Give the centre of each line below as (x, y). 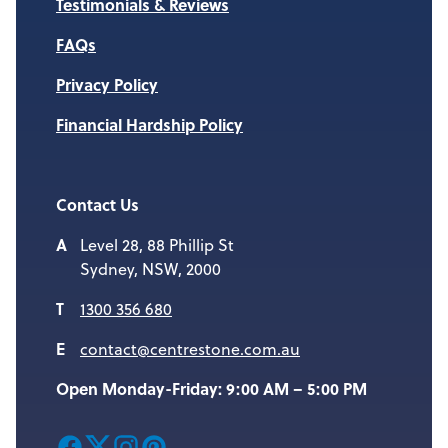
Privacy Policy (107, 84)
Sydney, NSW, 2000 (150, 269)
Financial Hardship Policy (149, 124)
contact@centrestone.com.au (190, 349)
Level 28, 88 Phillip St (157, 245)
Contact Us (97, 204)
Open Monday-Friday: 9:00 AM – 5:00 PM (211, 388)
